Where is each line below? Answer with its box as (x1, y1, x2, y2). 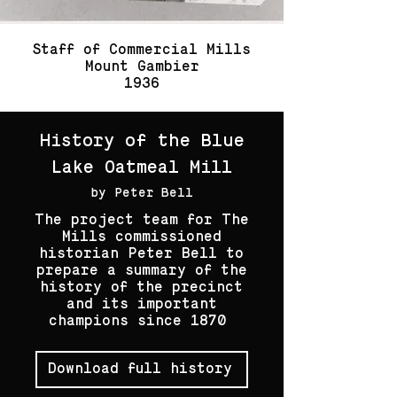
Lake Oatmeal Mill (51, 160, 232, 177)
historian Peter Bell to (39, 247, 244, 261)
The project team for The (34, 214, 249, 228)
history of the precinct (40, 281, 243, 295)
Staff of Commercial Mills (33, 43, 251, 58)
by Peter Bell (90, 187, 193, 199)
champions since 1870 (48, 315, 235, 329)
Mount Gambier (84, 60, 199, 74)
